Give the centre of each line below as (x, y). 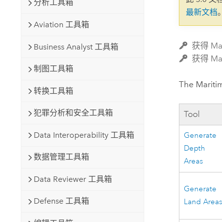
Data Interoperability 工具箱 (84, 135)
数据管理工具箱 (61, 157)
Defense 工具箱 (61, 201)
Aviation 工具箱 (61, 24)
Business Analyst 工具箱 (76, 47)
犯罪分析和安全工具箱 (73, 113)
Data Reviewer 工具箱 (73, 179)
